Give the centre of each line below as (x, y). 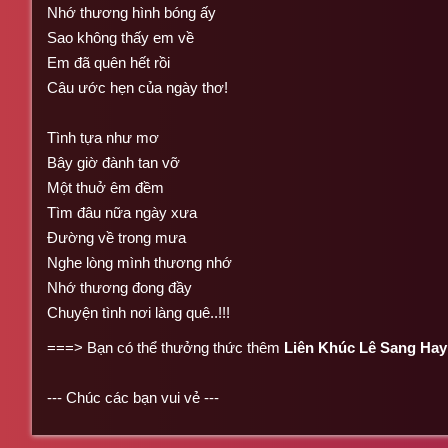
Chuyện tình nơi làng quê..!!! (138, 312)
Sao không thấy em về (120, 37)
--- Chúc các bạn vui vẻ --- (133, 397)
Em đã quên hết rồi (108, 62)
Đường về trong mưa (116, 237)
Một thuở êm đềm (105, 187)
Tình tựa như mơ (103, 137)
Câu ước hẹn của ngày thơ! (137, 87)
